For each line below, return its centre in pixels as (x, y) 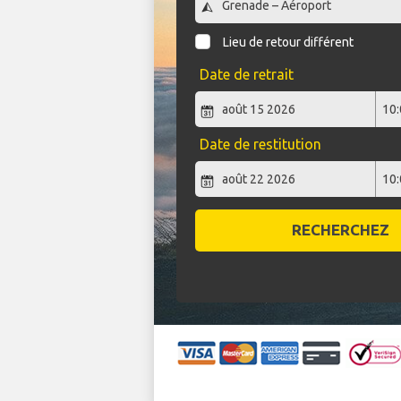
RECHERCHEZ (340, 230)
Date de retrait (246, 75)
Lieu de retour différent (289, 43)
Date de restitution (260, 145)
